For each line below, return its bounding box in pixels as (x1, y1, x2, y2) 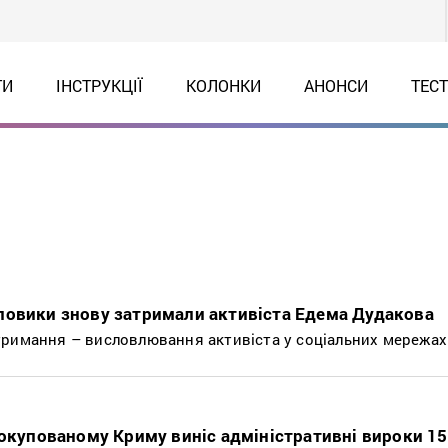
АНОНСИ (303, 75, 368, 96)
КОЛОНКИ (185, 75, 261, 96)
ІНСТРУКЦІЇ (55, 75, 143, 96)
